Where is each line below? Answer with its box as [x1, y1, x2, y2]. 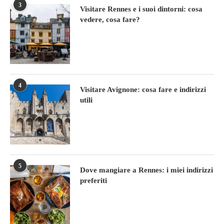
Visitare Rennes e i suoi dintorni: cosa [80, 5, 202, 13]
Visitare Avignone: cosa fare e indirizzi [80, 85, 206, 93]
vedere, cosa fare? [80, 15, 140, 23]
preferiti [80, 176, 107, 184]
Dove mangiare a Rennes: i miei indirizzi [80, 166, 213, 174]
